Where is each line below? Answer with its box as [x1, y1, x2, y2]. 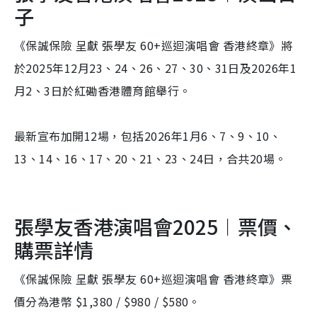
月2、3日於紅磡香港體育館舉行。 [14, 81, 191, 99]
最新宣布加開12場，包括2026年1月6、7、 [14, 127, 238, 144]
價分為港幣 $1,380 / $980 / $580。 [14, 292, 200, 310]
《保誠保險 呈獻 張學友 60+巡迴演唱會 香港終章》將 [14, 36, 293, 54]
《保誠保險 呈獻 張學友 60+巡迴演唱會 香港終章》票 [14, 270, 293, 287]
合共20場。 [226, 149, 287, 167]
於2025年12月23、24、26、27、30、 [14, 59, 215, 76]
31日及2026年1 [214, 59, 297, 76]
